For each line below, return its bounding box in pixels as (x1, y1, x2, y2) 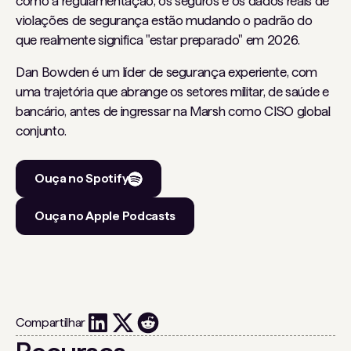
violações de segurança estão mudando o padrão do (16, 13, 313, 29)
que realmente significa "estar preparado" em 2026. (16, 32, 301, 49)
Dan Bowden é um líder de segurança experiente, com (16, 64, 318, 81)
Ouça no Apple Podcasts (34, 208, 175, 224)
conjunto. (16, 123, 67, 139)
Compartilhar (16, 315, 86, 331)
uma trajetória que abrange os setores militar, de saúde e (16, 84, 329, 100)
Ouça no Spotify (34, 171, 128, 186)
